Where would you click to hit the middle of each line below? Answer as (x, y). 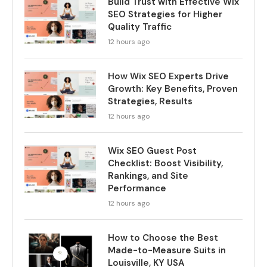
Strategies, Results (150, 101)
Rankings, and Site (148, 176)
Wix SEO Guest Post (152, 151)
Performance (137, 188)
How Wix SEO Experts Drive (168, 76)
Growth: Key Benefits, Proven (173, 89)
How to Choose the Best (163, 238)
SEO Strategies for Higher (165, 14)
